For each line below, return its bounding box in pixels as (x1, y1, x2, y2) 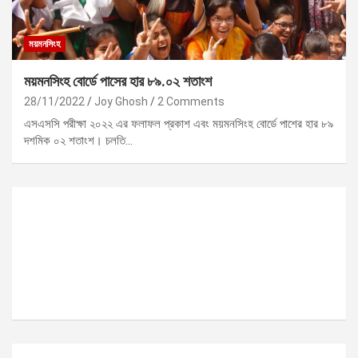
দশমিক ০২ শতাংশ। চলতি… (24, 133, 133, 148)
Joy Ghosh (94, 94, 148, 108)
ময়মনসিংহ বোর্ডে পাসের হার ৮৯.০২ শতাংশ (24, 72, 212, 89)
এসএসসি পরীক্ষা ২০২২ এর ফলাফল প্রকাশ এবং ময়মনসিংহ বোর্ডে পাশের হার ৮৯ (24, 116, 333, 131)
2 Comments (157, 94, 225, 108)
